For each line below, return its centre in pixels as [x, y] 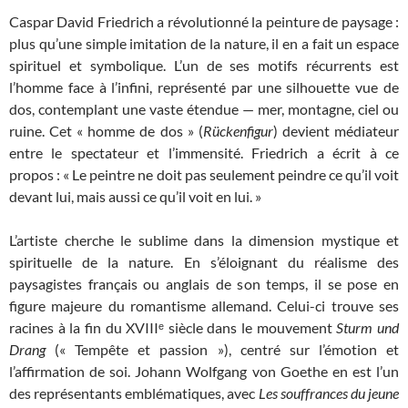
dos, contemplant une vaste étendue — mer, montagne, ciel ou [204, 109]
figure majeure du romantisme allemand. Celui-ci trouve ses [204, 306]
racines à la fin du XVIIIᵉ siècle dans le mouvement [173, 328]
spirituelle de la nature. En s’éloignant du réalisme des [204, 262]
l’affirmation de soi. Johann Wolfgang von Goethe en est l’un [204, 372]
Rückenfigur [238, 131]
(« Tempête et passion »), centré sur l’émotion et [222, 350]
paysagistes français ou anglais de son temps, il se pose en [204, 284]
